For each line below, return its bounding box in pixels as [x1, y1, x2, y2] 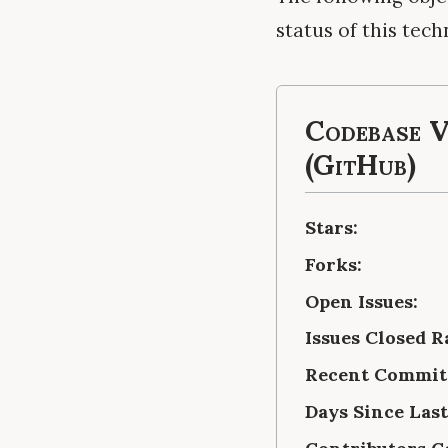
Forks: [305, 252, 362, 276]
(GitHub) [305, 146, 416, 184]
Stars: [305, 216, 358, 240]
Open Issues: [305, 289, 418, 313]
